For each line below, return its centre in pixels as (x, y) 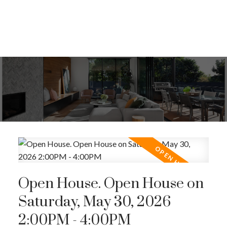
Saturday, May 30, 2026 (94, 202)
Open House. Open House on (111, 184)
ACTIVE (163, 218)
